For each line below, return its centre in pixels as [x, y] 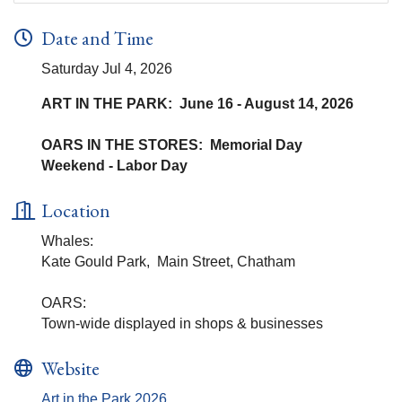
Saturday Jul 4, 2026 [107, 69]
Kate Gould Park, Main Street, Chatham [168, 262]
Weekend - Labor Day [116, 166]
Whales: [67, 241]
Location [76, 211]
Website [70, 369]
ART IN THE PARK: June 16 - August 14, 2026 [197, 104]
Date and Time [97, 39]
